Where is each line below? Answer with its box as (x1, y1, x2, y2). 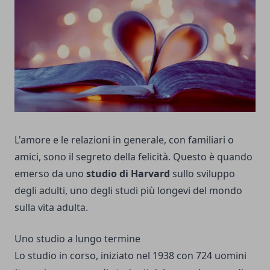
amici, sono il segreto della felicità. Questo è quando (14, 150, 253, 164)
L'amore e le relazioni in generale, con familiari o (14, 133, 234, 147)
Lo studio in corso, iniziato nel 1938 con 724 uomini (14, 249, 246, 263)
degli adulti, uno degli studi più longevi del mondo (14, 184, 242, 198)
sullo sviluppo (170, 167, 235, 181)
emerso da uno (14, 167, 86, 181)
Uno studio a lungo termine (14, 232, 140, 246)
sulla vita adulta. (14, 201, 88, 215)
